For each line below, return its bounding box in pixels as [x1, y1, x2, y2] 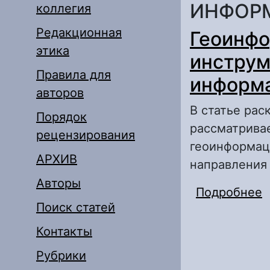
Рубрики [36, 248, 86, 263]
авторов [36, 86, 84, 100]
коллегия [36, 1, 91, 16]
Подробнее [196, 185, 262, 199]
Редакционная [36, 25, 122, 40]
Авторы [36, 176, 81, 190]
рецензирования [36, 128, 135, 142]
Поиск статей [36, 200, 115, 215]
